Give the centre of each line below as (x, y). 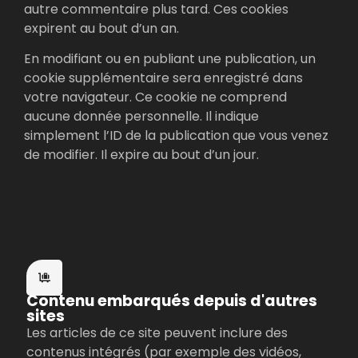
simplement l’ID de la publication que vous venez (176, 136)
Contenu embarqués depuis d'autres (172, 301)
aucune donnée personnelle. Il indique (141, 117)
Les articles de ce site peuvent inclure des (157, 333)
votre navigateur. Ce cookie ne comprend (155, 97)
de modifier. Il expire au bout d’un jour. (141, 155)
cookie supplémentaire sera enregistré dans (163, 78)
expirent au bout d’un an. (101, 28)
